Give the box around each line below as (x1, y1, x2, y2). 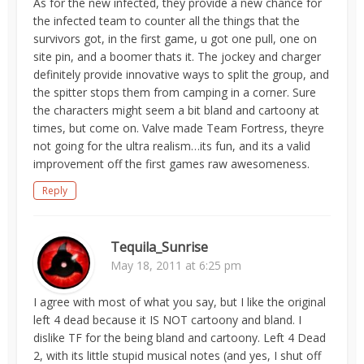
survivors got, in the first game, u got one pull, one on (33, 31, 318, 46)
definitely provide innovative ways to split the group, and (33, 67, 330, 82)
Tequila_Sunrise (110, 238, 209, 256)
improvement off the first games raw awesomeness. (33, 156, 310, 171)
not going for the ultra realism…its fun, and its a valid (33, 138, 311, 154)
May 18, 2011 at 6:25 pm (110, 258, 242, 273)
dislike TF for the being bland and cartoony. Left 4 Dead (33, 330, 327, 345)
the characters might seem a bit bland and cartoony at (33, 102, 320, 118)
